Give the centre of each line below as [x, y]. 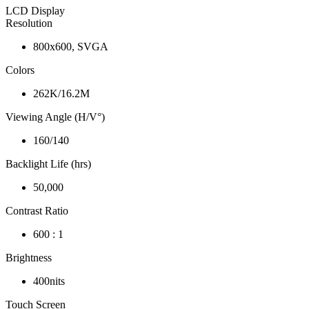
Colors [20, 70]
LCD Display [35, 11]
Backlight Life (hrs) [48, 164]
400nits [49, 281]
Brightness [29, 258]
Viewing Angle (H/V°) [55, 117]
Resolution [29, 23]
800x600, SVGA [71, 47]
